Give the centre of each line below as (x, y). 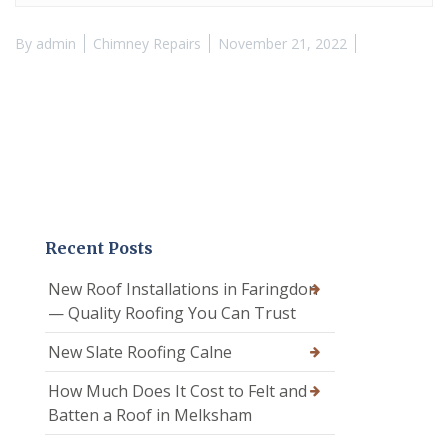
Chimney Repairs (147, 44)
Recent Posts (99, 248)
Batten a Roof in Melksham (150, 415)
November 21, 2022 (282, 44)
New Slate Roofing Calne (140, 352)
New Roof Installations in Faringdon (183, 289)
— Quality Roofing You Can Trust (172, 313)
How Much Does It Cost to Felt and (177, 391)
